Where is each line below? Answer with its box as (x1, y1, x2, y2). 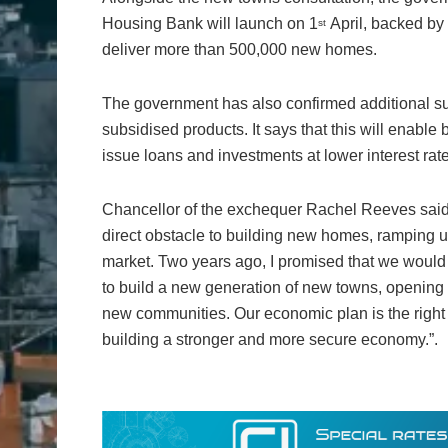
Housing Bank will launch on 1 (102, 15, 318, 33)
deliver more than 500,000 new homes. (102, 41, 381, 59)
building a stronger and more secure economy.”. (102, 331, 438, 349)
